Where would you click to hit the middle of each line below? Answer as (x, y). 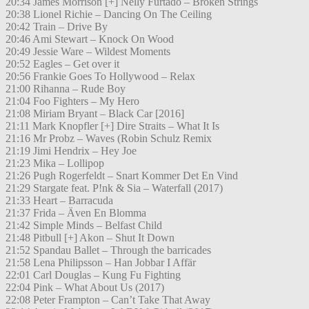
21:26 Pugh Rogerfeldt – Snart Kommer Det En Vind (122, 176)
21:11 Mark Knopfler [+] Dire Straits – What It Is (112, 126)
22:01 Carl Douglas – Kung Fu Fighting (93, 275)
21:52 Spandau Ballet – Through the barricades (108, 250)
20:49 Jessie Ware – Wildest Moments (88, 52)
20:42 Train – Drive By (57, 27)
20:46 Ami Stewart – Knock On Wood (90, 39)
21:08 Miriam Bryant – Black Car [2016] (95, 114)
